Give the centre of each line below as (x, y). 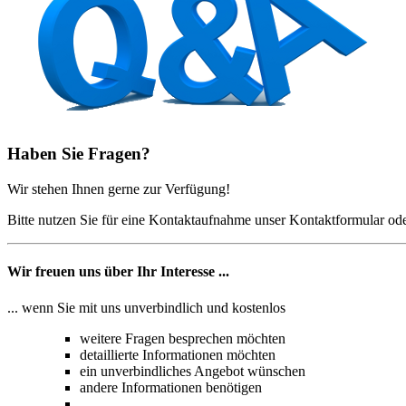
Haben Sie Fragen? (79, 154)
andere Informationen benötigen (171, 387)
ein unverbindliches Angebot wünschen (193, 371)
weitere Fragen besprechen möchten (183, 338)
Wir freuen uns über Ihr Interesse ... (118, 272)
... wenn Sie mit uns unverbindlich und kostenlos (146, 307)
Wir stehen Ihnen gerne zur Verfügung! (119, 188)
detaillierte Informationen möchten (178, 354)
